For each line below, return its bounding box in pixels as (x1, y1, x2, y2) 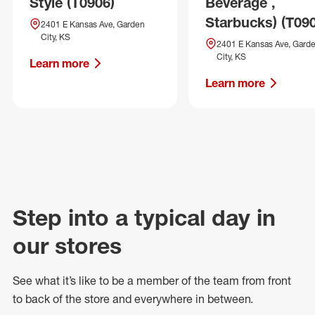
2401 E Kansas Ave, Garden (41, 19, 145, 30)
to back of (13, 292, 65, 306)
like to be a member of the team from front (76, 274, 291, 288)
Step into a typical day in (13, 204, 276, 231)
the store (65, 292, 110, 306)
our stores (13, 232, 122, 259)
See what (13, 274, 63, 288)
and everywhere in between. (110, 292, 253, 306)
